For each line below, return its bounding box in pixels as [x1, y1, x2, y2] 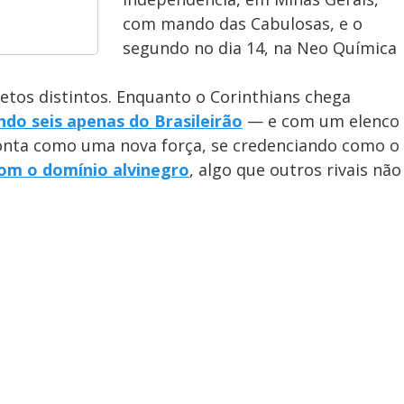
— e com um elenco [243, 110, 399, 132]
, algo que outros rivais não [189, 159, 401, 180]
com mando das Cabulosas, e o [123, 13, 363, 34]
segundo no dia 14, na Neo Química [123, 37, 397, 59]
